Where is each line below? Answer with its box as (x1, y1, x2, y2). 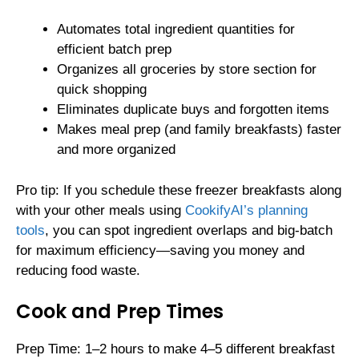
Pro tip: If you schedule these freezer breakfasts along (16, 182, 341, 198)
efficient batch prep (57, 42, 171, 58)
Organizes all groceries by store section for (57, 62, 317, 78)
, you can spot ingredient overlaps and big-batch (45, 222, 333, 238)
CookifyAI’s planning (185, 202, 308, 218)
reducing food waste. (16, 262, 140, 278)
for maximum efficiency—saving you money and (16, 242, 305, 258)
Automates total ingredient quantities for (57, 22, 295, 38)
